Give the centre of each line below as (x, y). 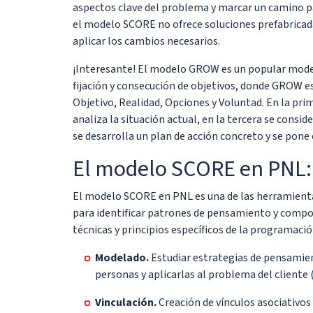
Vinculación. (126, 302)
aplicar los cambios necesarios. (146, 41)
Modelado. (122, 257)
